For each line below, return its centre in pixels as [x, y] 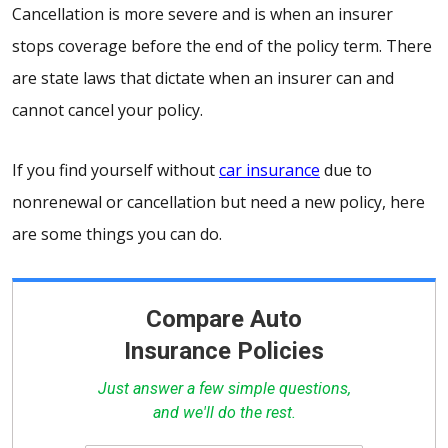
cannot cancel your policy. [107, 110]
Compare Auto [224, 319]
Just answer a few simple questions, [224, 389]
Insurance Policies [224, 351]
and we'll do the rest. [224, 413]
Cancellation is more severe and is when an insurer [202, 14]
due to [346, 170]
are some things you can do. [117, 234]
